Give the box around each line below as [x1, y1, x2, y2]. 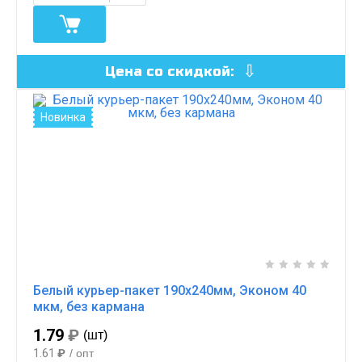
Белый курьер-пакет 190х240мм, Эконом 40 [33, 282, 306, 298]
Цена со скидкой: [105, 62, 238, 80]
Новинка [40, 110, 86, 124]
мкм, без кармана [33, 298, 145, 314]
